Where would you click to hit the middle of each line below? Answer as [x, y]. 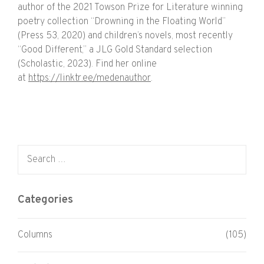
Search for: [39, 152]
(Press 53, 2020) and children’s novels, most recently [125, 36]
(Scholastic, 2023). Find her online [87, 65]
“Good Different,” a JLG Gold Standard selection [115, 50]
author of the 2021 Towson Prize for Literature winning [130, 8]
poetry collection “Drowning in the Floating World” [122, 22]
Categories [45, 200]
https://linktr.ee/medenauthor [90, 79]
